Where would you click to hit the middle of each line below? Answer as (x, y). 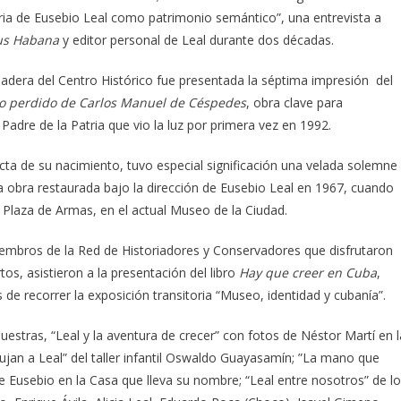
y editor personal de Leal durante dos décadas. (196, 39)
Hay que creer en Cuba (308, 272)
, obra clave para (294, 102)
